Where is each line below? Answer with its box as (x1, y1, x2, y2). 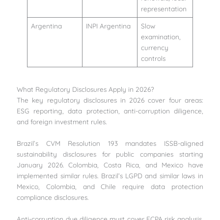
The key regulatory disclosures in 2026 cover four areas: (17, 95, 203, 104)
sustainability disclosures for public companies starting (17, 149, 203, 158)
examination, (140, 32, 181, 41)
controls (140, 54, 165, 62)
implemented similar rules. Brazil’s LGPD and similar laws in (17, 171, 203, 180)
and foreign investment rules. (17, 117, 107, 126)
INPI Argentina (85, 21, 131, 30)
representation (140, 4, 187, 13)
